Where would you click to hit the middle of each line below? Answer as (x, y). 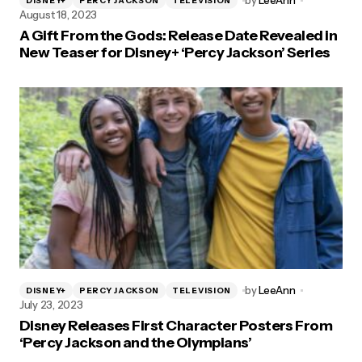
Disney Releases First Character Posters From (176, 326)
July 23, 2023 (51, 305)
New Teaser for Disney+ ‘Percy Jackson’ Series (175, 53)
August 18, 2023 (59, 15)
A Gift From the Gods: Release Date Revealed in (179, 36)
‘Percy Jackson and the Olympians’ (136, 343)
